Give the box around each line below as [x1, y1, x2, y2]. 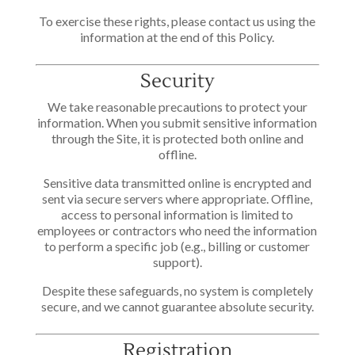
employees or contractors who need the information [37, 223, 318, 238]
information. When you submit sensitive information [37, 115, 318, 130]
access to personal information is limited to [61, 207, 294, 222]
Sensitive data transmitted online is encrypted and [43, 175, 311, 190]
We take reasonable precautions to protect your [47, 99, 307, 114]
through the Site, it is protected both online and [51, 131, 303, 146]
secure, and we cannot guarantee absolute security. [40, 299, 314, 314]
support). [152, 254, 202, 269]
